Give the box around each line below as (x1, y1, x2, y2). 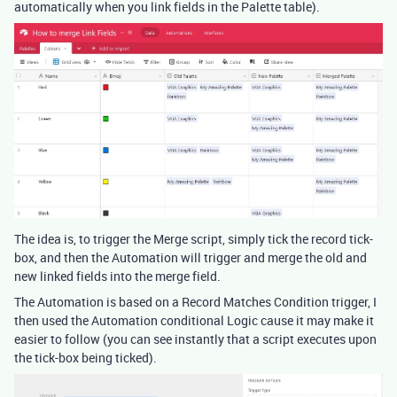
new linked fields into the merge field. (14, 267, 221, 284)
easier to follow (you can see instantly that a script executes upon (14, 330, 377, 347)
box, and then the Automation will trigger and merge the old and (14, 248, 367, 266)
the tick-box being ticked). (14, 348, 157, 366)
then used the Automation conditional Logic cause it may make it (14, 311, 374, 329)
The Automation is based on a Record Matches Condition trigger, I (14, 292, 377, 310)
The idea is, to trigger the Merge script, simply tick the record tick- (14, 230, 373, 247)
